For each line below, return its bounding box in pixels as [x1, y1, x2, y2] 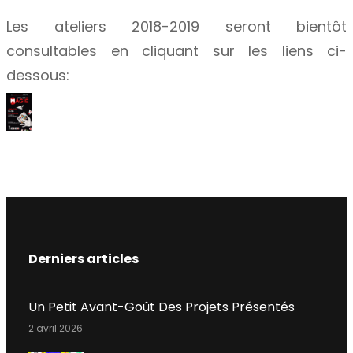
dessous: [6, 65, 69, 86]
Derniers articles [28, 250, 139, 269]
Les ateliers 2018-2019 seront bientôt [6, 17, 347, 37]
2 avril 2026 [28, 321, 83, 336]
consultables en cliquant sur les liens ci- [6, 41, 347, 61]
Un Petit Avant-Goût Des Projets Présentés [28, 298, 295, 317]
